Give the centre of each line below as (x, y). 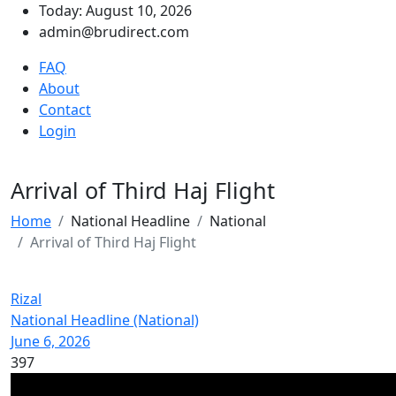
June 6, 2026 (50, 341)
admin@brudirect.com (114, 32)
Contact (65, 110)
